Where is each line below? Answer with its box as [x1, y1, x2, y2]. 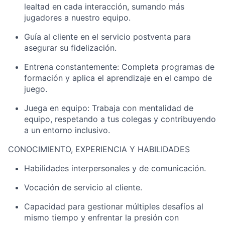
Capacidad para [24, 201, 87, 211]
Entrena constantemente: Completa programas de [24, 62, 214, 72]
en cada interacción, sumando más [50, 2, 184, 12]
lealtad [24, 2, 50, 12]
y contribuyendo [154, 114, 216, 124]
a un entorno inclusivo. [24, 125, 110, 135]
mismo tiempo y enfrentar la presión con [24, 212, 179, 222]
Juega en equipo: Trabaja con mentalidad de [24, 103, 193, 113]
